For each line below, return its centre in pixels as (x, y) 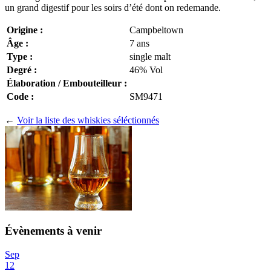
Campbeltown (156, 30)
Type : (20, 57)
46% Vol (146, 70)
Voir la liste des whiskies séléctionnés (88, 120)
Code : (20, 97)
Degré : (22, 70)
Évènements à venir (53, 231)
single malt (150, 57)
